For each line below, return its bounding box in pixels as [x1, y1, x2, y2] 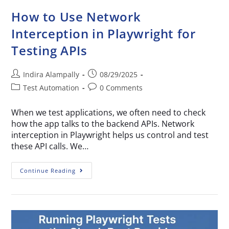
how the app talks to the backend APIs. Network [11, 118, 195, 130]
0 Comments [100, 83, 143, 93]
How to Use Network [11, 8, 141, 26]
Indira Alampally [23, 70, 80, 80]
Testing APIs [11, 42, 87, 59]
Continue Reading [20, 167, 76, 175]
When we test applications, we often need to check [11, 107, 206, 119]
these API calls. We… [11, 141, 89, 152]
